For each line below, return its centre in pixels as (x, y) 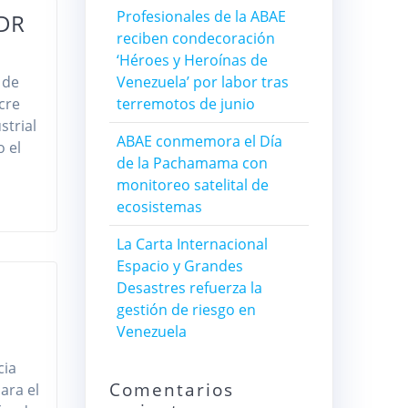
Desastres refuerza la (189, 288)
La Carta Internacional (192, 245)
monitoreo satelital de (192, 185)
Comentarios (171, 390)
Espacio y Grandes (179, 266)
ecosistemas (159, 207)
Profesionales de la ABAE (201, 17)
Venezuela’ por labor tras (202, 82)
